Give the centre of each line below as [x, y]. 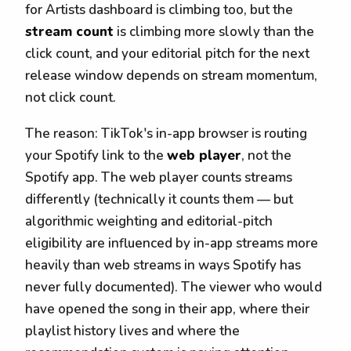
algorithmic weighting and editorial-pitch [149, 222]
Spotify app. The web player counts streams [159, 178]
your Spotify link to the [96, 156]
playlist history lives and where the [132, 331]
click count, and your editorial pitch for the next [167, 53]
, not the [266, 156]
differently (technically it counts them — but [159, 200]
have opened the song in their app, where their [167, 309]
